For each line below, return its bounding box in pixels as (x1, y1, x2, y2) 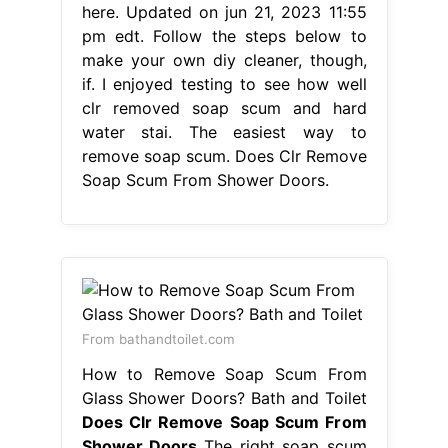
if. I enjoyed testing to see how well (81, 73, 367, 94)
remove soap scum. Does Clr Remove (81, 145, 367, 166)
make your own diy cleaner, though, (81, 49, 367, 70)
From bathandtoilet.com (81, 330, 235, 347)
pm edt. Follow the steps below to (81, 25, 367, 46)
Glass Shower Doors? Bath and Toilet (81, 387, 367, 408)
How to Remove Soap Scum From (81, 363, 367, 384)
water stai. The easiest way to (81, 121, 367, 142)
